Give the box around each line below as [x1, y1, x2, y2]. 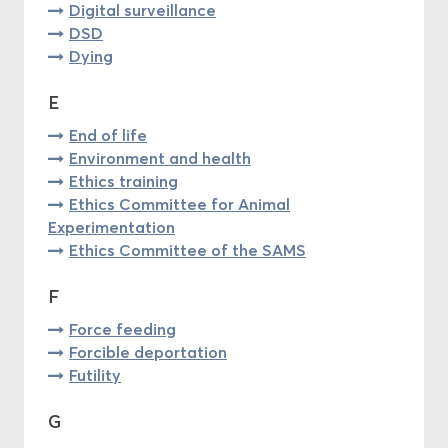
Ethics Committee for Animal [69, 193, 290, 214]
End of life [69, 124, 147, 145]
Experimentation [48, 216, 175, 237]
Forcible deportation [69, 341, 227, 362]
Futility [69, 364, 121, 385]
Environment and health [69, 147, 251, 168]
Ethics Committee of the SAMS [69, 239, 306, 260]
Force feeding [69, 318, 176, 339]
